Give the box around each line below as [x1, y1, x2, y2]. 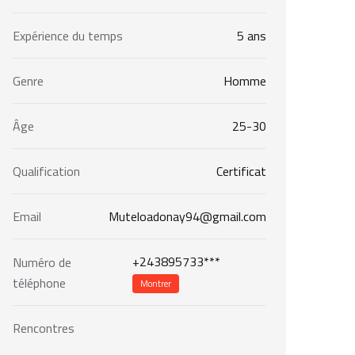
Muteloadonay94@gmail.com [108, 207, 266, 227]
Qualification [13, 162, 80, 181]
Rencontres [13, 319, 74, 338]
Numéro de [13, 252, 71, 272]
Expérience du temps [13, 26, 123, 46]
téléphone [13, 273, 66, 292]
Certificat [216, 162, 266, 181]
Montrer [139, 277, 171, 291]
